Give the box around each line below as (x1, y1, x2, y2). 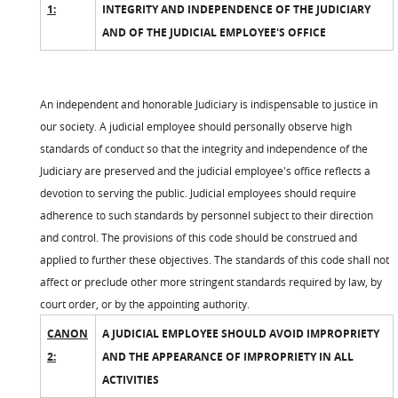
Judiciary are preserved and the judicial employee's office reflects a (40, 163, 370, 178)
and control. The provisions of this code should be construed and (40, 229, 357, 244)
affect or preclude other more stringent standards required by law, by (40, 274, 382, 289)
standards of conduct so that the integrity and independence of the (40, 140, 368, 155)
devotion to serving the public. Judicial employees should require (40, 185, 356, 200)
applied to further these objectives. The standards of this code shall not (40, 251, 389, 267)
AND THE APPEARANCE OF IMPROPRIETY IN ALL (102, 348, 354, 364)
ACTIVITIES (102, 371, 160, 387)
